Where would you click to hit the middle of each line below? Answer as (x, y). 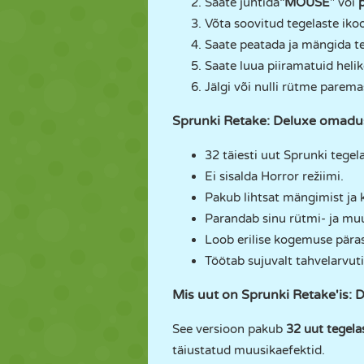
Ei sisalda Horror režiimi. (274, 176)
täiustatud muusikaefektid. (249, 350)
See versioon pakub (229, 329)
